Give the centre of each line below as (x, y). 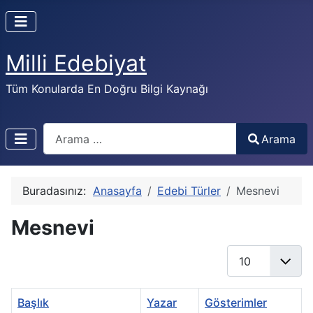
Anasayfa (117, 191)
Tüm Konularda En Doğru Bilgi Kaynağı (107, 89)
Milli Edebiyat (76, 63)
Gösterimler (236, 303)
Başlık (33, 303)
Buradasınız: (58, 191)
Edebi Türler (189, 191)
